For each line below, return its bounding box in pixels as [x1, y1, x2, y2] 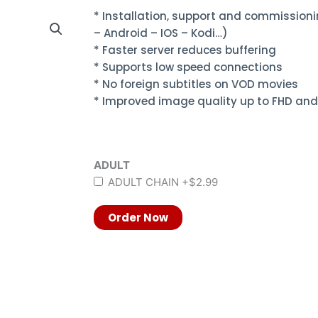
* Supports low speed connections [94, 59, 283, 75]
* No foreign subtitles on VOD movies [94, 76, 298, 92]
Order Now [108, 210, 168, 225]
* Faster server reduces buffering [94, 42, 276, 57]
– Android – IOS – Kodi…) [94, 25, 228, 40]
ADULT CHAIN [108, 175, 179, 189]
